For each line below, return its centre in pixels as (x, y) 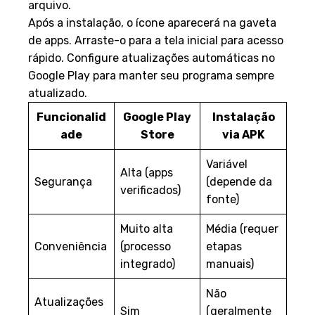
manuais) (230, 264)
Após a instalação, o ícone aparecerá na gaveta (152, 22)
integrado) (148, 264)
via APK (243, 134)
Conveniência (71, 246)
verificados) (150, 190)
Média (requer (242, 229)
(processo (146, 246)
